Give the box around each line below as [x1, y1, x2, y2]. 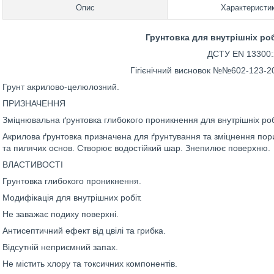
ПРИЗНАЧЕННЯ [2, 98, 65, 108]
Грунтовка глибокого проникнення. [2, 176, 141, 186]
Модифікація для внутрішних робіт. [2, 193, 142, 202]
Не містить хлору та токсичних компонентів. [2, 259, 177, 268]
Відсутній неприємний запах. [2, 242, 118, 252]
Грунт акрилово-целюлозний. [2, 82, 141, 92]
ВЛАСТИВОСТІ [2, 160, 63, 169]
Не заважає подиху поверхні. [2, 209, 119, 219]
